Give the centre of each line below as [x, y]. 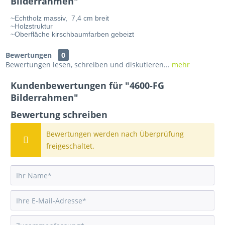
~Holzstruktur [33, 26]
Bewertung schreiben [59, 114]
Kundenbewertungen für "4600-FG [88, 85]
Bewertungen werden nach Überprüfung [115, 134]
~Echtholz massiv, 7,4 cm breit [60, 18]
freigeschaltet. [71, 146]
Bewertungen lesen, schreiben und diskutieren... [88, 64]
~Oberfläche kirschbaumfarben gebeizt [73, 34]
